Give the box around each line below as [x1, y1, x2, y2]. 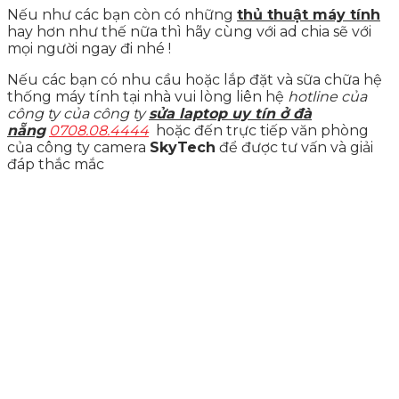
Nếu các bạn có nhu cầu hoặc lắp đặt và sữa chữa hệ [7, 70, 382, 88]
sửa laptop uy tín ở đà [149, 104, 312, 122]
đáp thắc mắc [7, 155, 104, 173]
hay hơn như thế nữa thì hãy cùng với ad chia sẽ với [7, 22, 371, 40]
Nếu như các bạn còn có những [7, 5, 237, 23]
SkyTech [150, 138, 216, 156]
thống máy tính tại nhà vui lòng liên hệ [7, 87, 288, 105]
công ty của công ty [7, 104, 149, 122]
